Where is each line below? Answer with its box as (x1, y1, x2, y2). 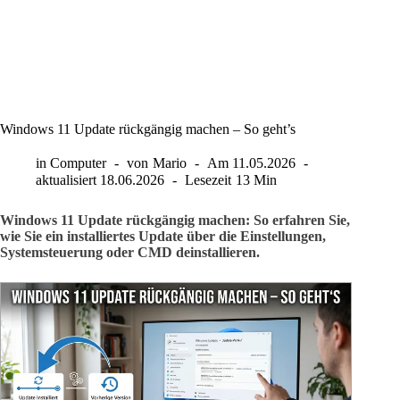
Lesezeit (185, 172, 232, 188)
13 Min (235, 172, 277, 188)
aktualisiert (36, 172, 96, 188)
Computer (50, 155, 107, 171)
